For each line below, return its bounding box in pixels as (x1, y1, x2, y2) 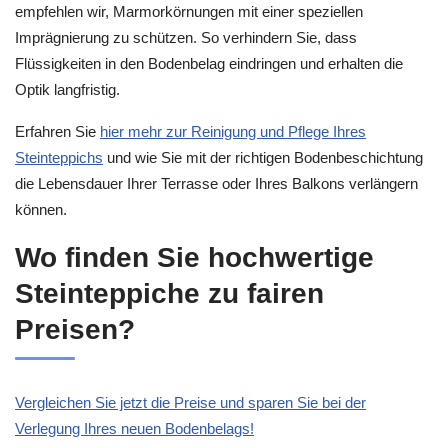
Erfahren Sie (15, 123, 100, 141)
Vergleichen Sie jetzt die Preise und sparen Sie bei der (15, 393, 366, 411)
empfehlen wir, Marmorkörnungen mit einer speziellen (15, 2, 363, 20)
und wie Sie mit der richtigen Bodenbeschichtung (103, 149, 423, 167)
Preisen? (15, 313, 135, 345)
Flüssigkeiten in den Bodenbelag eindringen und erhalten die (15, 54, 403, 72)
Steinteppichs (15, 149, 103, 167)
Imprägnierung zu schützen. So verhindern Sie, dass (15, 28, 357, 46)
